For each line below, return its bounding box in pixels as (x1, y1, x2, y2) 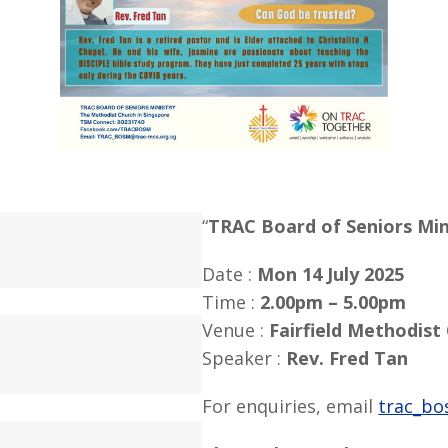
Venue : (202, 318, 270, 343)
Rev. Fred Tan (286, 346, 409, 371)
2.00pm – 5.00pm (260, 290, 407, 315)
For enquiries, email (202, 394, 379, 419)
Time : (202, 290, 261, 315)
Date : (202, 262, 258, 287)
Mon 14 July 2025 (257, 262, 405, 287)
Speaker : (202, 346, 287, 371)
